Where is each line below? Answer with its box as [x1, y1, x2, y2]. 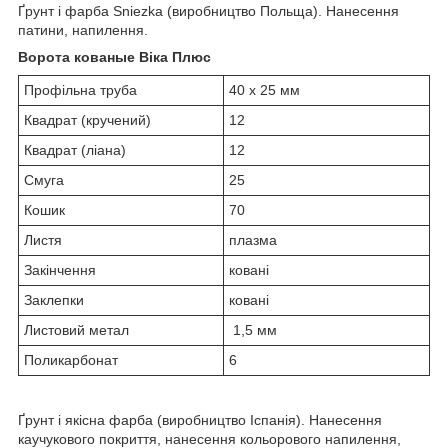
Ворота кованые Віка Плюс [18, 48, 211, 65]
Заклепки [24, 291, 84, 308]
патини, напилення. [18, 21, 148, 38]
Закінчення [24, 261, 96, 278]
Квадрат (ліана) [24, 141, 126, 158]
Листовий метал [24, 321, 129, 338]
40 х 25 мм [229, 81, 300, 98]
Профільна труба [24, 81, 141, 98]
